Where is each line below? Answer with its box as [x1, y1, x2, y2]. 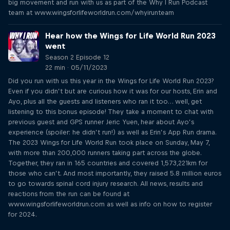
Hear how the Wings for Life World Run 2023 [45, 31, 216, 40]
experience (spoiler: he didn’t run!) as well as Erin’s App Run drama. [8, 128, 216, 136]
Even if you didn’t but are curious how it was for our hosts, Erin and [8, 87, 217, 95]
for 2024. [8, 210, 37, 218]
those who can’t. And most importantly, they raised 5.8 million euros [8, 169, 221, 177]
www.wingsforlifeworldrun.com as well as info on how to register [8, 200, 212, 208]
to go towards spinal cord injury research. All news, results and [8, 180, 203, 187]
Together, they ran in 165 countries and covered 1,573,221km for [8, 159, 207, 167]
